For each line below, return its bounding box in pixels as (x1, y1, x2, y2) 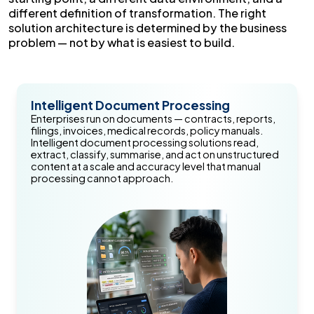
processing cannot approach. (31, 172, 173, 185)
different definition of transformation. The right (8, 6, 266, 21)
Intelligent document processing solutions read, (31, 136, 259, 149)
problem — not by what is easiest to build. (8, 35, 235, 50)
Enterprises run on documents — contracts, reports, (31, 112, 275, 125)
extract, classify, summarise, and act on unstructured (31, 148, 279, 161)
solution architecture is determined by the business (8, 20, 287, 36)
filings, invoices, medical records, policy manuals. (31, 124, 263, 137)
